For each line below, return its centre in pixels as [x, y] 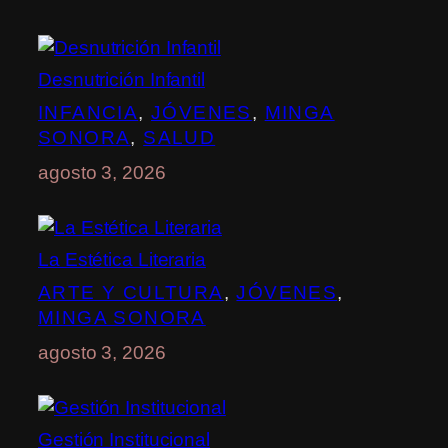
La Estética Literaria [122, 259]
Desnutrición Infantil [121, 79]
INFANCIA [88, 112]
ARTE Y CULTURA [131, 292]
